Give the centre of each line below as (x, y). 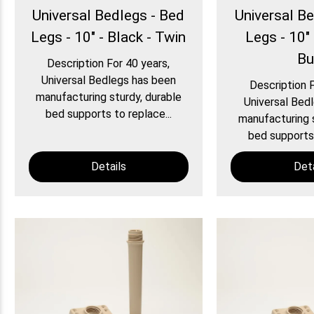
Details (108, 167)
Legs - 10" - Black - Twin (109, 37)
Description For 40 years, (109, 64)
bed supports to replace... (108, 114)
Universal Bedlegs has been (108, 81)
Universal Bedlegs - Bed (109, 16)
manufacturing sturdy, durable (108, 97)
